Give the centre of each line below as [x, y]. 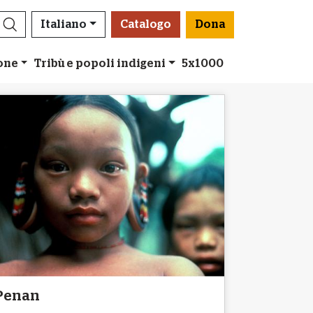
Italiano [63, 24]
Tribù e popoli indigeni [100, 63]
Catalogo [145, 24]
